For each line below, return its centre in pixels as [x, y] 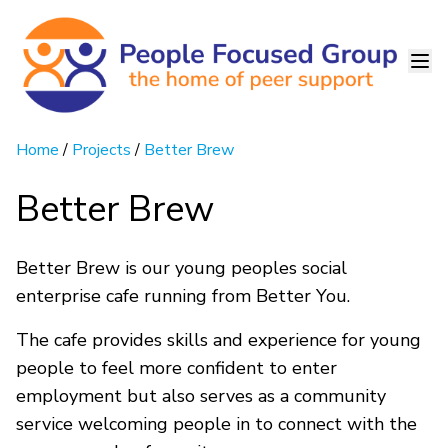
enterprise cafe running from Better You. [185, 295]
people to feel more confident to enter [176, 367]
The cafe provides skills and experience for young [218, 339]
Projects [101, 149]
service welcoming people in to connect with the [216, 423]
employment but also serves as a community [201, 395]
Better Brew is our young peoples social [181, 267]
